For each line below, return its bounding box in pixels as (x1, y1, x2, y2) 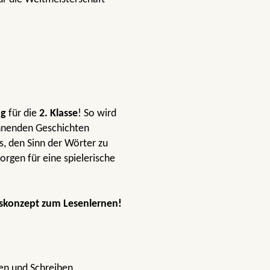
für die (6, 107, 39, 119)
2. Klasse (39, 107, 78, 119)
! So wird (78, 107, 116, 119)
